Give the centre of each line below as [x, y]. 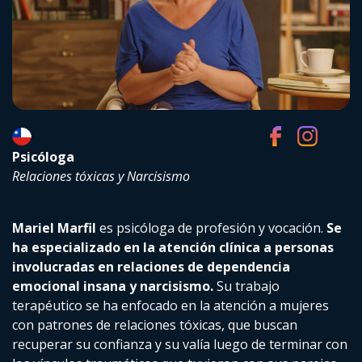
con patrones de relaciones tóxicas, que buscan [155, 325]
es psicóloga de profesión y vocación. [211, 228]
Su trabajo [246, 286]
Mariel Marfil [54, 228]
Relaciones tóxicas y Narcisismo [101, 177]
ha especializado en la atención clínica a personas [173, 248]
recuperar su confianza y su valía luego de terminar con [180, 345]
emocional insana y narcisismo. [113, 286]
